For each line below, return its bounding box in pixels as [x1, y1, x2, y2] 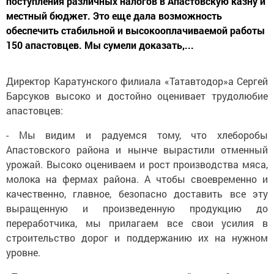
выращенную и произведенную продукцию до [6, 202, 268, 215]
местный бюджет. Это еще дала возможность [6, 9, 222, 23]
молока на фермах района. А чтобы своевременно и [6, 172, 268, 186]
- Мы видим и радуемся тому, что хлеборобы [6, 128, 268, 142]
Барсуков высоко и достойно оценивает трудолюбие [6, 89, 268, 103]
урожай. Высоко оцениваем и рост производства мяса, [6, 158, 268, 171]
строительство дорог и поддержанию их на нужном [6, 231, 268, 245]
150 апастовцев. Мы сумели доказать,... [6, 39, 194, 52]
